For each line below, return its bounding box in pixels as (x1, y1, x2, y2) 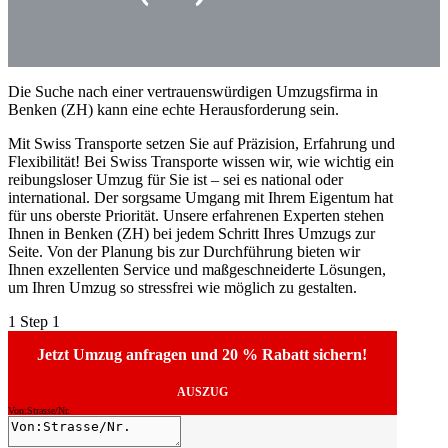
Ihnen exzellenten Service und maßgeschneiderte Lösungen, (8, 260, 386, 278)
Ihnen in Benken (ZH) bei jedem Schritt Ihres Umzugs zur (8, 224, 375, 242)
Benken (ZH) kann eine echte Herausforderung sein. (8, 100, 339, 118)
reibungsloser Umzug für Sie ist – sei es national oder (8, 170, 343, 188)
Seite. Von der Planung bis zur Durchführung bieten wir (8, 242, 360, 260)
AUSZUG (176, 384, 228, 399)
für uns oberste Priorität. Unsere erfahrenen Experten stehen (8, 206, 384, 224)
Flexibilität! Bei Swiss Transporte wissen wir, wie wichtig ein (8, 152, 394, 170)
